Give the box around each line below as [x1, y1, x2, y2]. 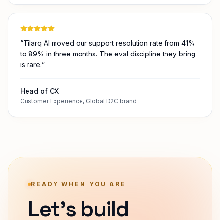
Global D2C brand [86, 124, 137, 131]
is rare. [20, 87, 42, 95]
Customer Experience [20, 124, 83, 131]
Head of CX [20, 113, 59, 122]
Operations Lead [20, 1, 78, 9]
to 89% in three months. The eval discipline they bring [20, 76, 195, 84]
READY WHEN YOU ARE [31, 207, 126, 214]
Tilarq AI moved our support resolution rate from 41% [23, 65, 195, 74]
